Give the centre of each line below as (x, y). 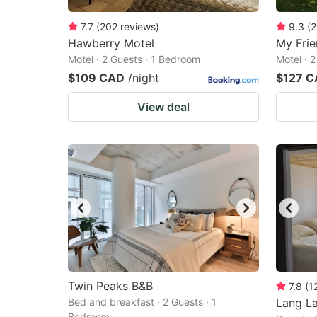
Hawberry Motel (111, 43)
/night (144, 78)
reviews (138, 27)
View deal (163, 107)
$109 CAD (96, 78)
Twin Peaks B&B (110, 286)
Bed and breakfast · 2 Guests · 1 (142, 302)
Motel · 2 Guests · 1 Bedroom (134, 59)
